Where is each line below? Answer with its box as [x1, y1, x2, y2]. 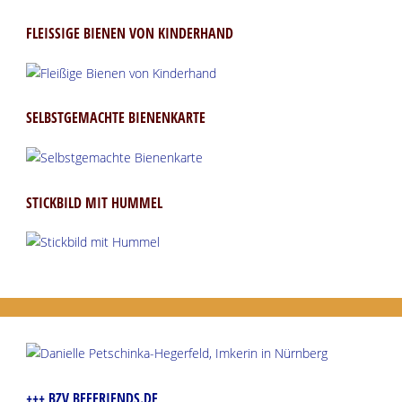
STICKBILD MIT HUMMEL [25, 192, 162, 213]
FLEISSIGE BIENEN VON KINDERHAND [25, 22, 225, 43]
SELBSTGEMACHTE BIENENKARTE [25, 108, 205, 128]
